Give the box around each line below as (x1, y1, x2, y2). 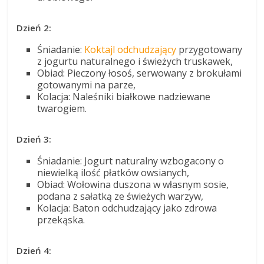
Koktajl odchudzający (84, 42, 177, 56)
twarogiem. (37, 101, 87, 115)
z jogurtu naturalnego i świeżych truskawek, (37, 54, 233, 68)
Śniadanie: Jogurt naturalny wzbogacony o (37, 154, 225, 167)
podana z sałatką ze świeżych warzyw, (37, 189, 204, 203)
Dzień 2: (16, 21, 52, 34)
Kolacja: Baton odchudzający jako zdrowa (37, 201, 217, 214)
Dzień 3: (16, 133, 52, 145)
